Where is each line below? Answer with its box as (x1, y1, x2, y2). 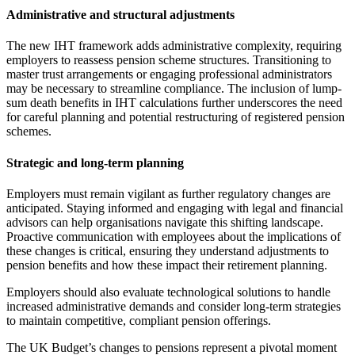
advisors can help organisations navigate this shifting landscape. (6, 215, 323, 229)
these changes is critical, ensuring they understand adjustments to (6, 243, 329, 258)
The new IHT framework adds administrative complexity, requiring (6, 39, 342, 53)
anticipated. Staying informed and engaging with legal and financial (6, 200, 343, 215)
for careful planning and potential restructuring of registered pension (6, 110, 345, 124)
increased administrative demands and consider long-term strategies (6, 299, 341, 313)
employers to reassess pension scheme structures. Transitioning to (6, 53, 331, 67)
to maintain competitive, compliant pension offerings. (6, 313, 271, 327)
